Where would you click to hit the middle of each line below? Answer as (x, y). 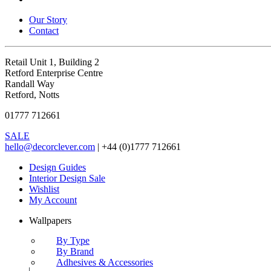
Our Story (48, 19)
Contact (44, 30)
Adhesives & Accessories (105, 262)
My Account (53, 200)
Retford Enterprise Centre (54, 73)
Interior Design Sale (67, 178)
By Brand (75, 251)
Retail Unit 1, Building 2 (52, 62)
